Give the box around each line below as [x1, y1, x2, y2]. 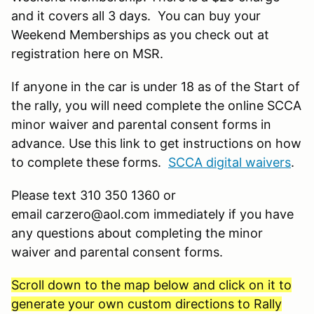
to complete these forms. [11, 154, 168, 170]
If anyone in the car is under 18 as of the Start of [11, 78, 300, 94]
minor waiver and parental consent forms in [11, 116, 271, 132]
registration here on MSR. [11, 46, 170, 61]
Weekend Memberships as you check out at [11, 27, 269, 42]
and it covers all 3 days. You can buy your [11, 8, 261, 23]
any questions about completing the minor [11, 225, 263, 240]
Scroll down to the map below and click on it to [11, 277, 292, 292]
